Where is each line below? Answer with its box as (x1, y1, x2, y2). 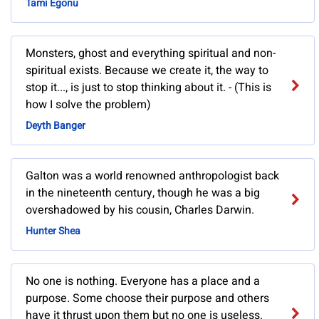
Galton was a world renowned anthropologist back (26, 167, 279, 185)
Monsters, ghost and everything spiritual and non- (26, 45, 276, 63)
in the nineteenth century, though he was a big (26, 184, 260, 202)
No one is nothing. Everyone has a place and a (26, 273, 260, 291)
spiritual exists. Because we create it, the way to (26, 62, 268, 80)
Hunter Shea (26, 224, 80, 239)
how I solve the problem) (26, 96, 151, 114)
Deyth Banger (26, 118, 85, 134)
